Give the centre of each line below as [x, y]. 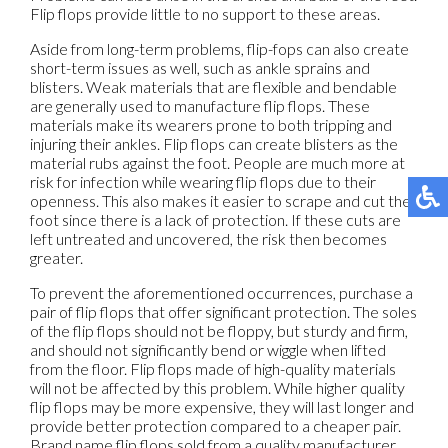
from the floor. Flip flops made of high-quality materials [213, 368]
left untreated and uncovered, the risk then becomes [208, 238]
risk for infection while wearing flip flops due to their [203, 181]
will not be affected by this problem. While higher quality [217, 387]
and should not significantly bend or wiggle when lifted [208, 349]
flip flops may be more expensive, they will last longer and [222, 406]
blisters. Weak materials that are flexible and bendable [213, 86]
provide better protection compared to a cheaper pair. [215, 425]
